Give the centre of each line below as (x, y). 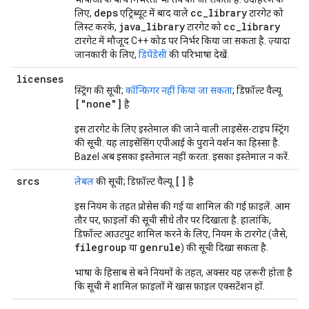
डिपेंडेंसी (153, 54)
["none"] (98, 104)
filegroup (101, 247)
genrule (160, 247)
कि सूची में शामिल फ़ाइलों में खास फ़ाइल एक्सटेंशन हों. (170, 286)
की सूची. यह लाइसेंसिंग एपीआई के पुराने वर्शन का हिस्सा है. (177, 143)
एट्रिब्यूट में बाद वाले (154, 13)
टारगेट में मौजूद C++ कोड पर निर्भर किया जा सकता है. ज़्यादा (182, 41)
